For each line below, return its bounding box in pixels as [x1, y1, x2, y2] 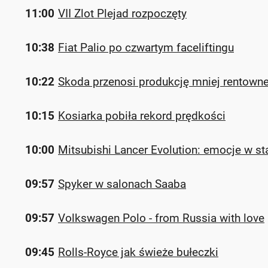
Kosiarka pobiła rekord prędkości [58, 109, 226, 123]
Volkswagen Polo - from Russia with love [58, 211, 264, 225]
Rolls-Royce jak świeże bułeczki [58, 245, 218, 259]
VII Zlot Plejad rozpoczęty [58, 7, 187, 20]
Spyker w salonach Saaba [58, 177, 186, 191]
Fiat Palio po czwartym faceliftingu [58, 41, 234, 54]
